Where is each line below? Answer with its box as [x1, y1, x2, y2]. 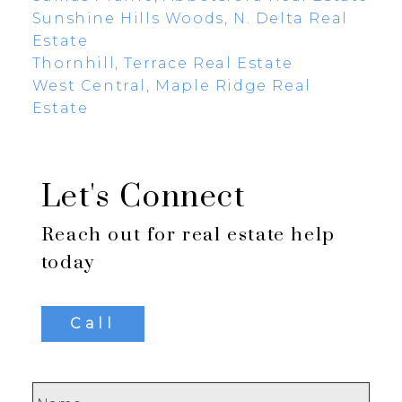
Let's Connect [40, 178, 247, 218]
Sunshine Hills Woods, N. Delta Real [31, 9, 348, 27]
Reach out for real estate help [40, 223, 336, 248]
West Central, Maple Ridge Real [31, 76, 311, 94]
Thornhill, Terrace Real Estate [31, 54, 293, 72]
